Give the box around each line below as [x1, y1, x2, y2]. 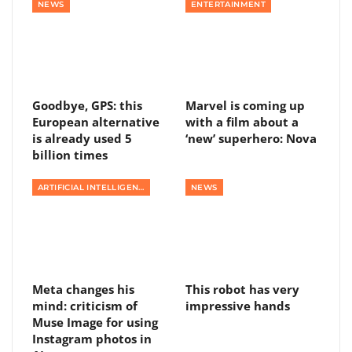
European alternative [32, 114, 159, 130]
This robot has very [185, 281, 299, 298]
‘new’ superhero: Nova [185, 130, 317, 147]
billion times [32, 147, 108, 163]
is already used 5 [32, 130, 132, 147]
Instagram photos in [32, 331, 152, 347]
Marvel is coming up [185, 97, 305, 114]
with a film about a [185, 114, 299, 130]
